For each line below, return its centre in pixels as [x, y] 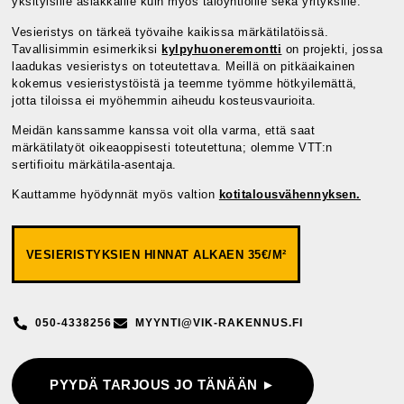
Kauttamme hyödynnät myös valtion [115, 195]
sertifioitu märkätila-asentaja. [94, 165]
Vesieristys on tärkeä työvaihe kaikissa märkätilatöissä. [170, 32]
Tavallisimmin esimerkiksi [87, 49]
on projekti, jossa [332, 49]
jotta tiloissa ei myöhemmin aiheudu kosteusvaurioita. [164, 100]
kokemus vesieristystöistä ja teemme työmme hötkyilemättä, [184, 83]
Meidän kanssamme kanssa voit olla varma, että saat [164, 131]
